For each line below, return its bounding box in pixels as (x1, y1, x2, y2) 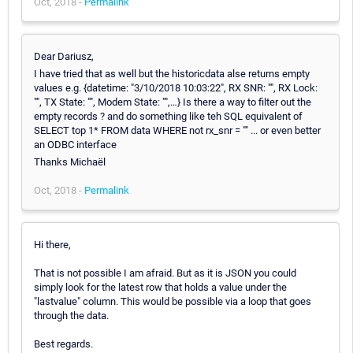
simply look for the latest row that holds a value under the (34, 281, 287, 293)
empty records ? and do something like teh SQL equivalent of (34, 110, 303, 122)
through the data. (34, 309, 109, 321)
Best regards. (34, 337, 93, 350)
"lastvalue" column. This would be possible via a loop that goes (34, 295, 311, 307)
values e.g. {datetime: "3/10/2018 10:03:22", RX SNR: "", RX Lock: (34, 81, 318, 94)
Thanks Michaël (34, 155, 106, 168)
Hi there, (34, 238, 71, 251)
